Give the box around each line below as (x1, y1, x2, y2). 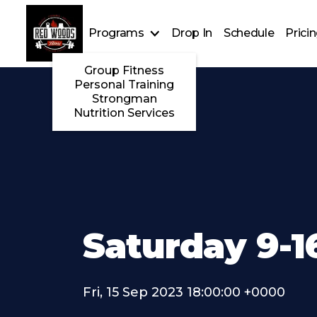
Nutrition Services (74, 106, 175, 120)
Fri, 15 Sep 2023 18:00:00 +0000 (83, 284, 285, 300)
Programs (88, 26, 144, 40)
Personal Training (74, 78, 175, 92)
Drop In (171, 26, 212, 40)
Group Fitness (84, 64, 165, 78)
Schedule (223, 26, 275, 40)
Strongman (91, 92, 157, 106)
